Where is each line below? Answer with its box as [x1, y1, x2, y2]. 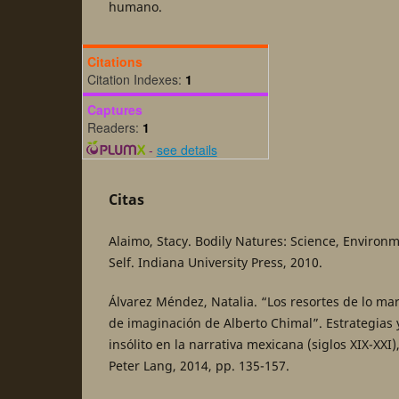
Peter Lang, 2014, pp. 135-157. [109, 356, 289, 374]
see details [156, 140, 217, 159]
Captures [87, 100, 142, 118]
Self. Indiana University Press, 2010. [109, 253, 322, 271]
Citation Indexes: [87, 69, 185, 88]
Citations [87, 52, 142, 70]
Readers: [87, 118, 142, 136]
